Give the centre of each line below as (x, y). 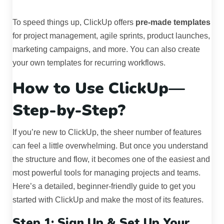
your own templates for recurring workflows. (89, 63)
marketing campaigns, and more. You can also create (106, 49)
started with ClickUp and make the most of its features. (108, 200)
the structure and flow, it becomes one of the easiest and (111, 159)
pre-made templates (173, 22)
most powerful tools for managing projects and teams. (106, 173)
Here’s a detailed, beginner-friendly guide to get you (104, 186)
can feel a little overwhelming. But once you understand (110, 146)
